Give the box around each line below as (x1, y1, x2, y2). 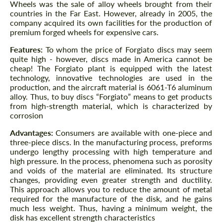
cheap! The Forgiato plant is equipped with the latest (10, 63, 212, 73)
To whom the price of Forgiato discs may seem (45, 45, 213, 55)
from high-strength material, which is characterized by (10, 101, 212, 111)
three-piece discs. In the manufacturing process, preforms (10, 137, 212, 147)
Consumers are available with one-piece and (55, 128, 213, 138)
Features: (10, 45, 46, 55)
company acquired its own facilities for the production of (10, 18, 212, 28)
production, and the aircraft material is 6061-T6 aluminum (10, 82, 212, 92)
